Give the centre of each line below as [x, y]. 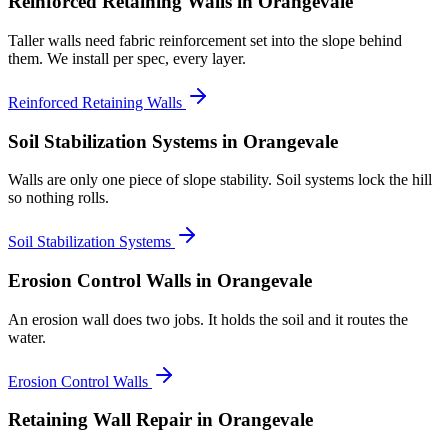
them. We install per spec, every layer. [127, 58]
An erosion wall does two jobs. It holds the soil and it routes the [208, 319]
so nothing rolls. [58, 198]
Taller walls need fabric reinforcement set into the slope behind [205, 40]
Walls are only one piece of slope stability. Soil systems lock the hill [220, 180]
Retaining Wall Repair [100, 420]
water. [27, 337]
